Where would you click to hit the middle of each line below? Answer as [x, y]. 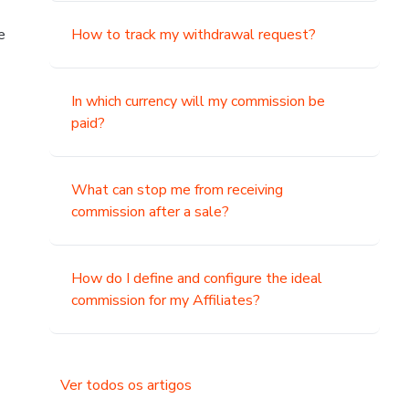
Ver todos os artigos [126, 385]
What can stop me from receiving [178, 190]
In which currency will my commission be [199, 101]
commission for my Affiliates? [166, 300]
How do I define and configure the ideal [197, 278]
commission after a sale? [151, 212]
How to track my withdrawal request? [194, 35]
